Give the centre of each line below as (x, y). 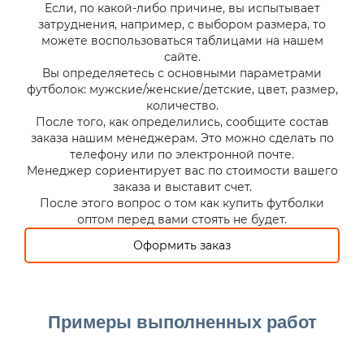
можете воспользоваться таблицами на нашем (182, 41)
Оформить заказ (182, 245)
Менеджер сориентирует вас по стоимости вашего (182, 171)
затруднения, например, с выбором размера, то (182, 24)
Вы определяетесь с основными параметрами (182, 73)
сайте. (182, 57)
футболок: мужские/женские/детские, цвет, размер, (182, 89)
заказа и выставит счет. (182, 187)
